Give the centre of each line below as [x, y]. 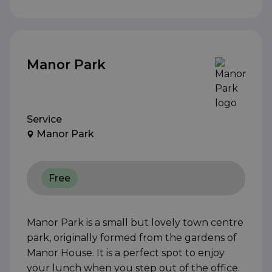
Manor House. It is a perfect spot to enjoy [126, 253]
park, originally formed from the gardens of [132, 238]
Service [44, 120]
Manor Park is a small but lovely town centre [135, 223]
